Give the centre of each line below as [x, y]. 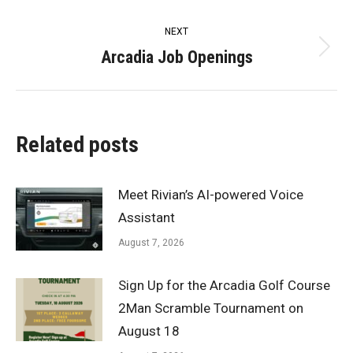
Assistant [147, 218]
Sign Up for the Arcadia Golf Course [224, 286]
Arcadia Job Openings [176, 58]
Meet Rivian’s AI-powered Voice [211, 195]
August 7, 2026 [151, 243]
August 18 [149, 331]
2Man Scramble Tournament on [211, 308]
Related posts [77, 145]
